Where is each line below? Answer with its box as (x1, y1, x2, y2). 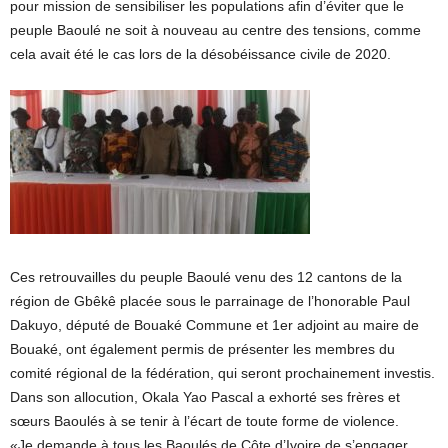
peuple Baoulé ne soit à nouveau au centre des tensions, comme (10, 22, 421, 39)
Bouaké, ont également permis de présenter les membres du (10, 341, 395, 358)
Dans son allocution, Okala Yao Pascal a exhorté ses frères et (10, 389, 400, 406)
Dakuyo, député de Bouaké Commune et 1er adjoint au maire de (10, 317, 419, 334)
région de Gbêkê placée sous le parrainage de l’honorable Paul (10, 293, 410, 310)
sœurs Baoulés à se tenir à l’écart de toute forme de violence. (10, 413, 399, 430)
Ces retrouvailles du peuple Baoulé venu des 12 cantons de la (10, 269, 402, 286)
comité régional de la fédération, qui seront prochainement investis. (10, 365, 435, 382)
